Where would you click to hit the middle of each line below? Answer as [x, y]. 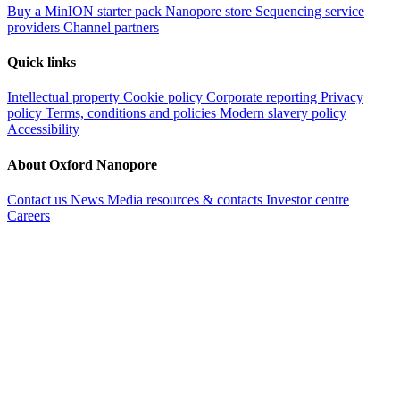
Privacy [342, 97]
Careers [29, 215]
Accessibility [43, 129]
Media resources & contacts [187, 199]
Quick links [42, 62]
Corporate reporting [263, 97]
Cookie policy [165, 97]
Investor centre [308, 199]
